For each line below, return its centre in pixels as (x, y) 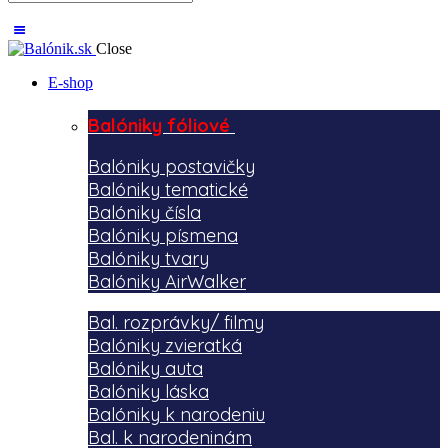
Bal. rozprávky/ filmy (176, 322)
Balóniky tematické (168, 189)
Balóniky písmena (163, 235)
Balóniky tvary (148, 258)
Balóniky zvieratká (165, 345)
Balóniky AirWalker (167, 281)
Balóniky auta (145, 368)
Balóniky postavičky (171, 166)
